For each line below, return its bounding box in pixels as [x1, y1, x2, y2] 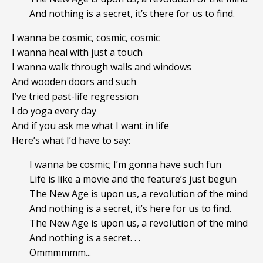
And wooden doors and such [12, 75, 136, 89]
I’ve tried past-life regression [12, 90, 139, 103]
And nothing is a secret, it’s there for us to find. [29, 7, 235, 21]
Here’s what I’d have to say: [12, 134, 130, 147]
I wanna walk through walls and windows [12, 60, 191, 74]
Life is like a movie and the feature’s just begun [29, 173, 237, 186]
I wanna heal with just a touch [12, 46, 143, 59]
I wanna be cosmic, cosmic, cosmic [12, 31, 160, 45]
